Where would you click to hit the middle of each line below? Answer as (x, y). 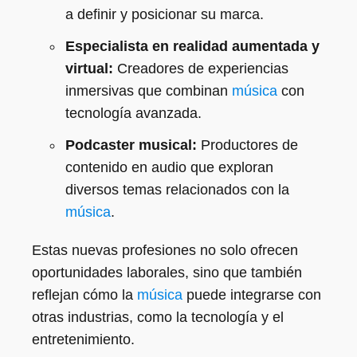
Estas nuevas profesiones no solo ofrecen (165, 250)
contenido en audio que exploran (169, 167)
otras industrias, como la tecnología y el (158, 317)
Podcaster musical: (131, 145)
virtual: (89, 69)
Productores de (247, 145)
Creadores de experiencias (201, 69)
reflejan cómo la (84, 295)
